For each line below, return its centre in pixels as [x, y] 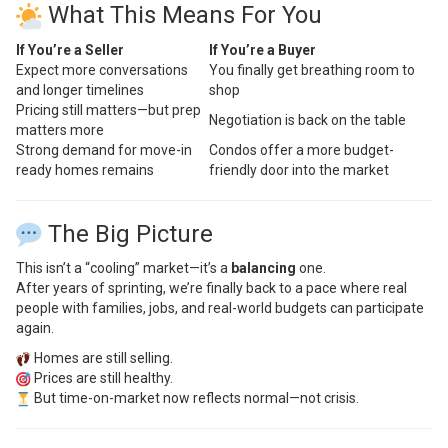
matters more [60, 129]
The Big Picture [128, 233]
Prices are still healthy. [102, 378]
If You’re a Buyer [262, 49]
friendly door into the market [299, 169]
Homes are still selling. [102, 358]
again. [35, 328]
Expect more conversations [102, 69]
